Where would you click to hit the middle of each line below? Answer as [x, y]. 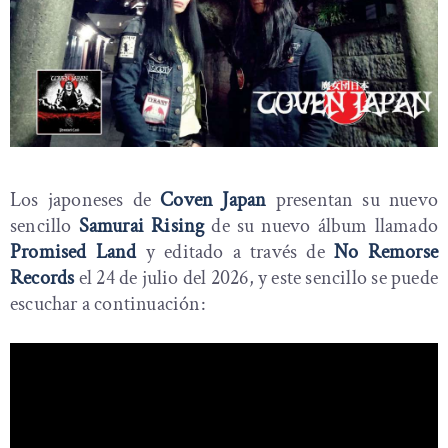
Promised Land [73, 252]
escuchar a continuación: [108, 304]
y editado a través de [235, 252]
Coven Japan [213, 200]
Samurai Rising [141, 226]
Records [42, 278]
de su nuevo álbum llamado [321, 226]
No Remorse [386, 252]
